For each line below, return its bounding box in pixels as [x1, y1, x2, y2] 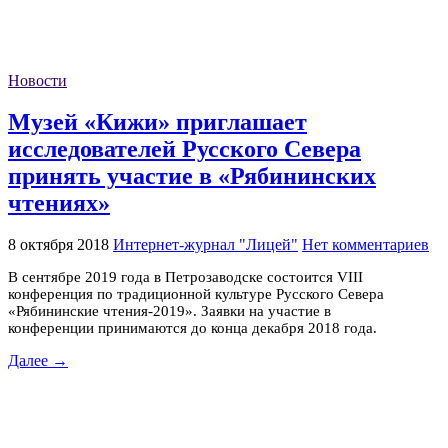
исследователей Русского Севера [8, 135, 361, 162]
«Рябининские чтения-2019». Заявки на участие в [8, 302, 331, 319]
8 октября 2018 [8, 235, 109, 253]
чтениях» [8, 189, 110, 216]
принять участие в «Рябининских [8, 162, 376, 189]
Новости [8, 72, 67, 90]
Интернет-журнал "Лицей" [113, 235, 298, 253]
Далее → [8, 351, 68, 369]
